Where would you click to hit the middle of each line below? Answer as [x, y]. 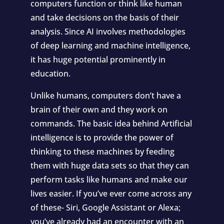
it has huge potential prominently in [98, 59]
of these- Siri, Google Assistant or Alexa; [105, 207]
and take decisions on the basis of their [104, 17]
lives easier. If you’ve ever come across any [111, 193]
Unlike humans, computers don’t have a [105, 95]
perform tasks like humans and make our [109, 179]
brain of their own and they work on [99, 109]
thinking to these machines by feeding [102, 151]
